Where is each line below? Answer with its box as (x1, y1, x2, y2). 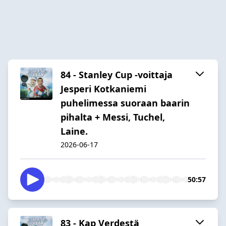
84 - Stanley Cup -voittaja (61, 68, 173, 81)
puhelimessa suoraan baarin (61, 96, 190, 109)
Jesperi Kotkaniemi (61, 82, 146, 95)
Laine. (61, 125, 88, 137)
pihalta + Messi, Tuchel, (61, 110, 165, 123)
